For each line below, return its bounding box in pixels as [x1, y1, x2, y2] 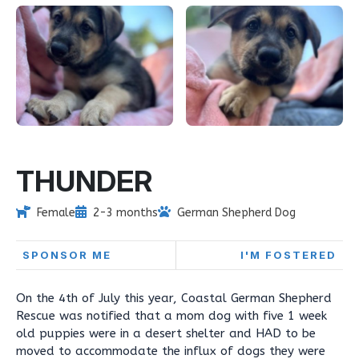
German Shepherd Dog [177, 206, 296, 220]
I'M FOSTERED [240, 248, 337, 261]
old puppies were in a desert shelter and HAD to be [16, 326, 316, 341]
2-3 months [93, 206, 158, 220]
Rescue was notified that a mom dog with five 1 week [16, 309, 327, 323]
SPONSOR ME [22, 248, 111, 261]
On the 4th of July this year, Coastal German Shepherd [16, 291, 332, 305]
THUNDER [16, 163, 152, 199]
